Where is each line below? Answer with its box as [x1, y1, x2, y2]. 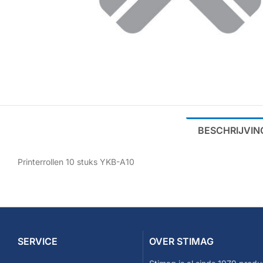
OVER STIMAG [149, 235, 214, 247]
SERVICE [18, 235, 58, 247]
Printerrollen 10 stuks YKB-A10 [18, 156, 134, 167]
